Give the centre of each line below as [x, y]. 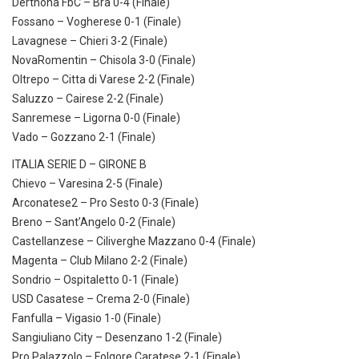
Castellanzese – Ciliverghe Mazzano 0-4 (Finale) [134, 242]
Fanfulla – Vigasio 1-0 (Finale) [87, 319]
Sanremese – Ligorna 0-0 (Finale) [96, 118]
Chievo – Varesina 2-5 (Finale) [87, 184]
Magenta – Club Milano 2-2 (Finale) [100, 261]
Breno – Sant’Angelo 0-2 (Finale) [94, 222]
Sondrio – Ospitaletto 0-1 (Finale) [95, 280]
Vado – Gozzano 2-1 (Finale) [84, 137]
